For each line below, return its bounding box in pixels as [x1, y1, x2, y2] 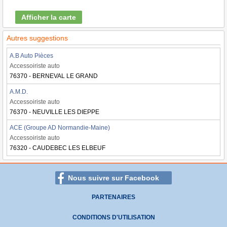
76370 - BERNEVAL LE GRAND [10, 72, 98, 80]
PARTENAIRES [92, 194, 135, 201]
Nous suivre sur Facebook [68, 174, 159, 182]
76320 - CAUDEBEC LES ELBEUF [10, 144, 105, 152]
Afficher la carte [21, 13, 76, 21]
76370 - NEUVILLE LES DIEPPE [10, 108, 99, 116]
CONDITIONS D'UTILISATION [72, 214, 155, 221]
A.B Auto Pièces [10, 52, 53, 59]
